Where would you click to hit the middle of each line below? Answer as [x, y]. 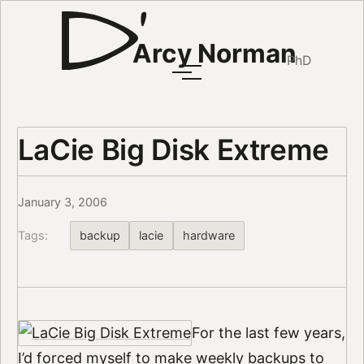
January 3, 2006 [62, 202]
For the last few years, [268, 332]
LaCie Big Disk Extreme [173, 149]
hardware [208, 235]
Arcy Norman [214, 54]
